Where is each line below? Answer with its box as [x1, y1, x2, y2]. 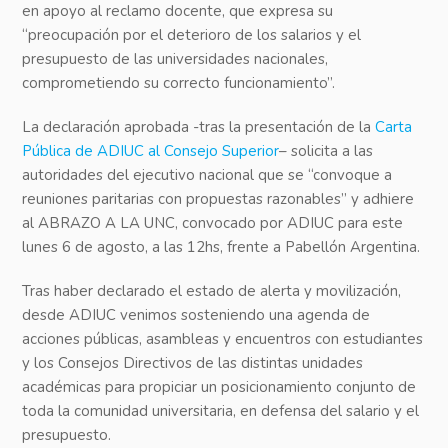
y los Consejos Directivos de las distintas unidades [22, 353, 364, 374]
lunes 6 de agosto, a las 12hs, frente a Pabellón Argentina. [22, 237, 421, 258]
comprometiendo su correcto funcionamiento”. [22, 73, 336, 94]
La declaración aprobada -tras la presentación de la [22, 117, 376, 138]
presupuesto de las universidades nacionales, [22, 49, 329, 70]
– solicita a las [279, 141, 374, 162]
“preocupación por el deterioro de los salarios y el [22, 25, 362, 46]
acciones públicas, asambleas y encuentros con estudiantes [22, 329, 424, 350]
